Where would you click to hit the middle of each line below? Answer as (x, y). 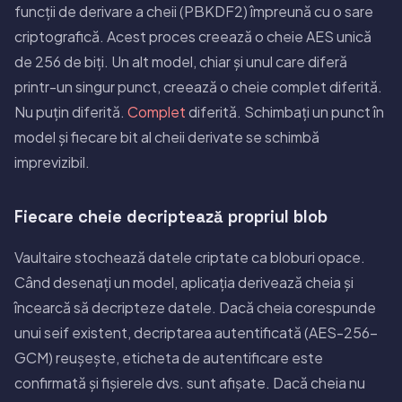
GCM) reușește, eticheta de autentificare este (169, 357)
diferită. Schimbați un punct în (285, 111)
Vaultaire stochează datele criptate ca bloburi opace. (190, 257)
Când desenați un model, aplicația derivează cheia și (184, 282)
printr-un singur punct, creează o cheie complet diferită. (198, 86)
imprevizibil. (52, 162)
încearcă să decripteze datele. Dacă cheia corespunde (195, 307)
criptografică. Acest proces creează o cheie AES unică (193, 36)
